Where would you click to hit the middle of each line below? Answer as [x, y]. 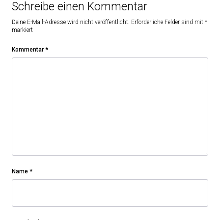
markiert [22, 30]
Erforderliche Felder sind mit [168, 22]
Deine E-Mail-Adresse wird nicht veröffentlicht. [71, 22]
